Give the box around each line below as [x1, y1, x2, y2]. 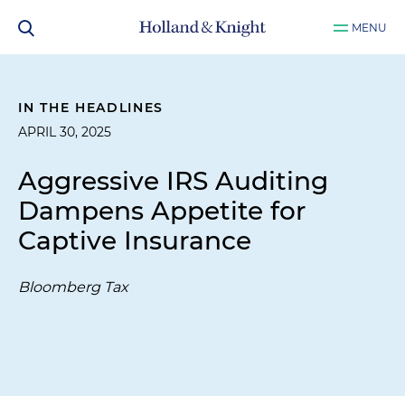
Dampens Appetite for [18, 195, 306, 226]
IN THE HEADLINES [18, 99, 165, 116]
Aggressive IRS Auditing [18, 165, 328, 196]
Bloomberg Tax [18, 278, 128, 296]
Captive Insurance [18, 225, 251, 256]
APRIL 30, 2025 [18, 124, 111, 140]
